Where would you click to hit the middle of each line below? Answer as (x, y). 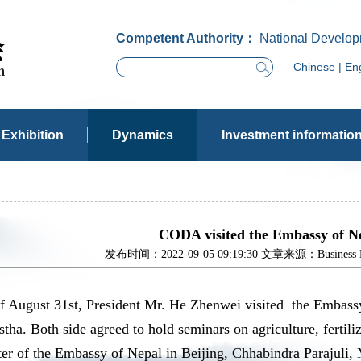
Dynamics (143, 135)
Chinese (314, 67)
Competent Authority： (186, 38)
